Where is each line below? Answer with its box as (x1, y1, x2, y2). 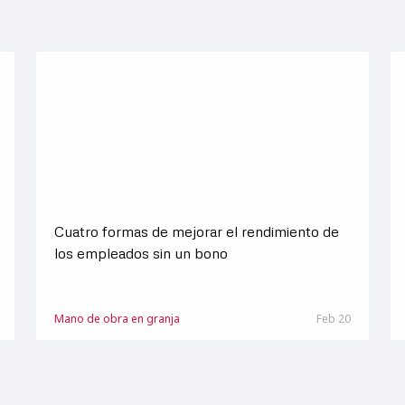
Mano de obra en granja (53, 311, 180, 326)
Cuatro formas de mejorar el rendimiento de (53, 222, 339, 240)
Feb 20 (316, 311, 351, 326)
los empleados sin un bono (53, 244, 228, 262)
